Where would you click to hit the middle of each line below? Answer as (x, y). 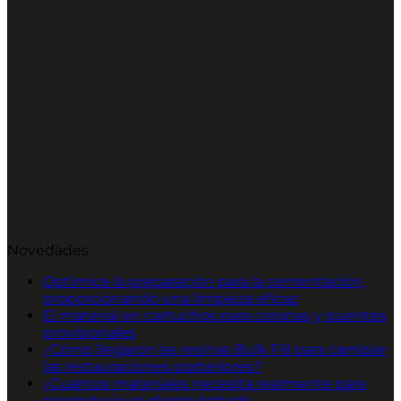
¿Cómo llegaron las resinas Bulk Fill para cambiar (215, 350)
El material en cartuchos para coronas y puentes (215, 316)
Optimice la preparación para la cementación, (204, 282)
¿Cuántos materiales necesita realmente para (205, 384)
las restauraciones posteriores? (153, 367)
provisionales (90, 333)
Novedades (48, 251)
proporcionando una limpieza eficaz (171, 299)
